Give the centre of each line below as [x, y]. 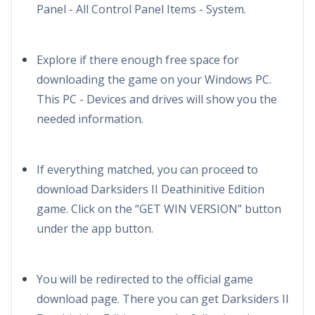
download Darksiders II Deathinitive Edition [150, 189]
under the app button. [95, 229]
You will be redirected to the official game [145, 279]
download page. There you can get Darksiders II [163, 299]
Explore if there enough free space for [138, 60]
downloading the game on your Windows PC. [154, 79]
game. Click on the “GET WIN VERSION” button [159, 209]
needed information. [90, 119]
